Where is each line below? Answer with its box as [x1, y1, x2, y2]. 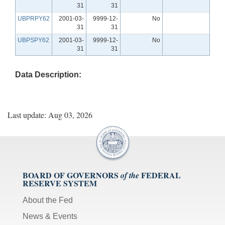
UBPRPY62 [18, 15, 50, 22]
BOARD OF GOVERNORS [23, 169, 119, 181]
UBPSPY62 [18, 36, 49, 44]
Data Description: [15, 70, 81, 79]
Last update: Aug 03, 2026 [8, 109, 92, 120]
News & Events [23, 211, 77, 220]
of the [121, 169, 139, 181]
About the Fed [23, 195, 73, 204]
